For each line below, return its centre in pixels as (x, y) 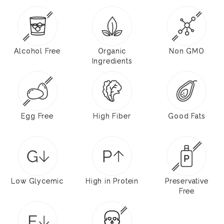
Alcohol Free (37, 51)
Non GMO (187, 51)
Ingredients (112, 61)
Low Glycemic (37, 181)
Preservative (187, 181)
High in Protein (112, 181)
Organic (112, 51)
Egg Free (37, 116)
